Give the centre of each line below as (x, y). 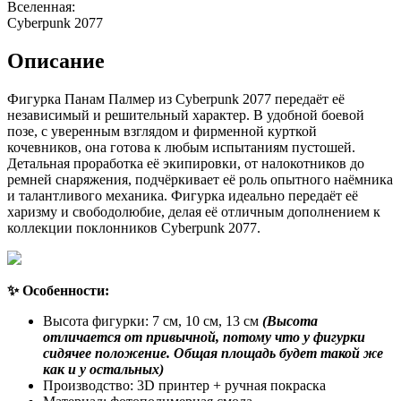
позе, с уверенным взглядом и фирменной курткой (162, 131)
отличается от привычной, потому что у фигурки (204, 337)
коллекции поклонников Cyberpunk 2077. (134, 227)
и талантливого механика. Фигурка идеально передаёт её (183, 195)
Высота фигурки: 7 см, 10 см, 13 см (153, 320)
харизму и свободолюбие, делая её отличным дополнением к (194, 211)
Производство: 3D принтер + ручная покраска (184, 385)
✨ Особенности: (58, 290)
